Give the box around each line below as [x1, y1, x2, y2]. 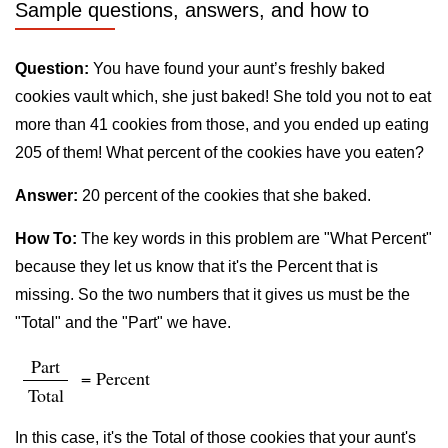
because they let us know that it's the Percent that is [15, 258, 378, 275]
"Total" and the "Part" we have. [15, 314, 231, 331]
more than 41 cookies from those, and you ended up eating [15, 116, 429, 133]
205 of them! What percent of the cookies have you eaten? [15, 144, 424, 161]
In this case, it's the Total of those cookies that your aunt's [15, 429, 416, 446]
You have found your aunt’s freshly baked [89, 60, 385, 77]
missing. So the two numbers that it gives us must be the [15, 286, 410, 303]
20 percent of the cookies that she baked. [78, 187, 371, 204]
